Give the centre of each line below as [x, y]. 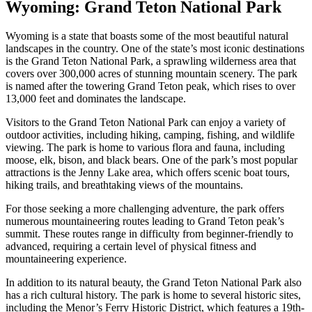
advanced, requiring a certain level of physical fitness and [131, 247]
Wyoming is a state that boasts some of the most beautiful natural [147, 36]
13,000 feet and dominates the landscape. [96, 99]
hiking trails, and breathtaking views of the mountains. [124, 185]
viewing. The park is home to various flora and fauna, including [145, 148]
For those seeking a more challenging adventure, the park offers [145, 209]
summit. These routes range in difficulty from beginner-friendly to [149, 234]
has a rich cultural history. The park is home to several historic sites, [153, 295]
